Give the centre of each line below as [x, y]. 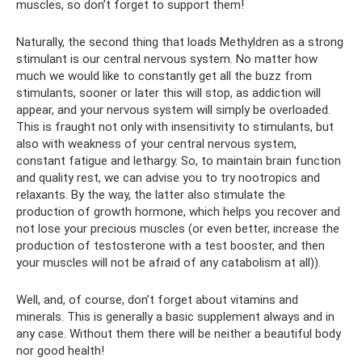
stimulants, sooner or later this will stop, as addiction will [168, 93]
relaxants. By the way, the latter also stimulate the [151, 195]
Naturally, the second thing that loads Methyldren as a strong [180, 42]
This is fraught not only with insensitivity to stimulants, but [175, 127]
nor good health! [60, 351]
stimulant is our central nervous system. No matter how [167, 59]
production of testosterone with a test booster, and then [170, 246]
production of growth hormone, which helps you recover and [178, 212]
